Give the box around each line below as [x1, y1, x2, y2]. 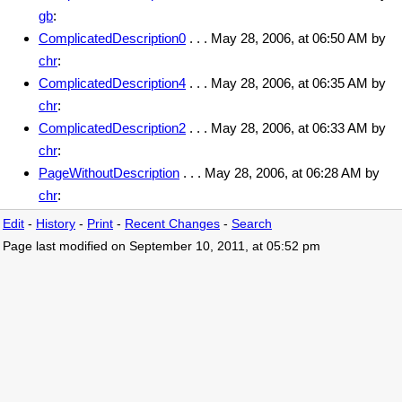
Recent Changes [125, 216, 220, 231]
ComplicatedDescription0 [39, 30, 186, 46]
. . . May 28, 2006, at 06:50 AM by [186, 30, 386, 46]
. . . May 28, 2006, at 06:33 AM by [186, 119, 386, 135]
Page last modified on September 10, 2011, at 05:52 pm [3, 239, 320, 253]
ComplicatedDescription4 [39, 74, 186, 91]
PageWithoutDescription [39, 164, 179, 180]
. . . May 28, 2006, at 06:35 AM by [186, 74, 386, 91]
